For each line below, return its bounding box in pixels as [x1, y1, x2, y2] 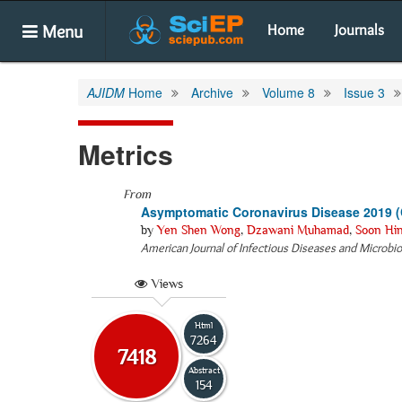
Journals [335, 21, 384, 39]
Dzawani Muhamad [247, 223, 349, 237]
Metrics [78, 135, 173, 173]
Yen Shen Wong [157, 223, 240, 237]
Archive [191, 83, 233, 101]
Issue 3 [344, 83, 385, 101]
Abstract [188, 364, 220, 375]
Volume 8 [262, 83, 315, 101]
